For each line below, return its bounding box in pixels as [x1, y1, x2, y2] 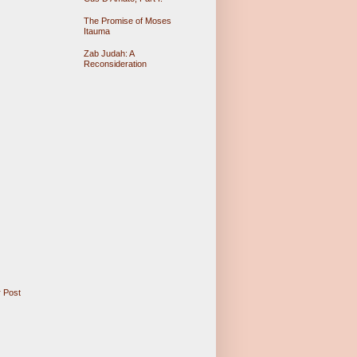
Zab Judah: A [83, 49, 134, 59]
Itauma [83, 25, 110, 36]
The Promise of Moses [83, 15, 171, 25]
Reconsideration [83, 59, 147, 69]
